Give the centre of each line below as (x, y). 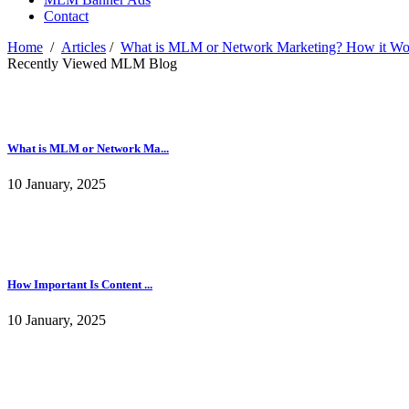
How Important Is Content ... (80, 284)
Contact (66, 16)
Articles (84, 47)
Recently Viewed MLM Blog (92, 64)
